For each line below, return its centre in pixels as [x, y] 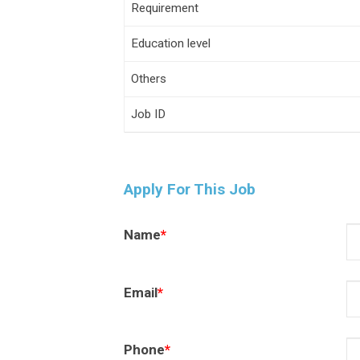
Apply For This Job [190, 190]
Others [149, 79]
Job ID [148, 115]
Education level [171, 44]
